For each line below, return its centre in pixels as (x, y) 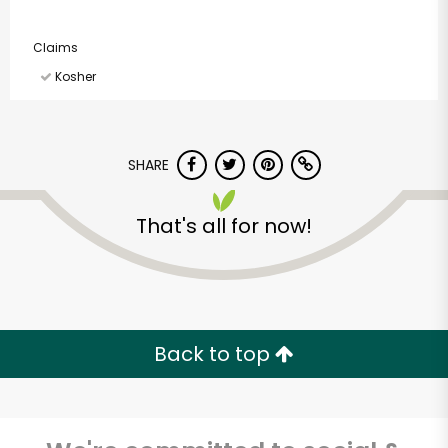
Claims (55, 48)
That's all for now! (224, 226)
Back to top (214, 354)
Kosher (74, 77)
